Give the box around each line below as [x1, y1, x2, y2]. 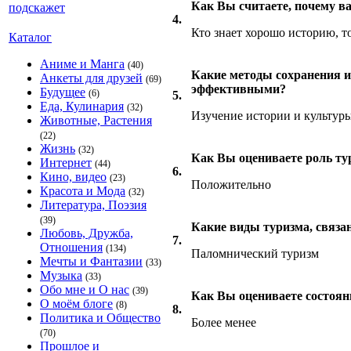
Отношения [40, 241, 103, 254]
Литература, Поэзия [40, 198, 147, 212]
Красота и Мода [40, 184, 125, 197]
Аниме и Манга [40, 57, 125, 71]
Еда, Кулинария [40, 100, 124, 113]
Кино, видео [40, 170, 107, 183]
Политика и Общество [40, 311, 161, 324]
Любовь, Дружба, [40, 226, 133, 240]
